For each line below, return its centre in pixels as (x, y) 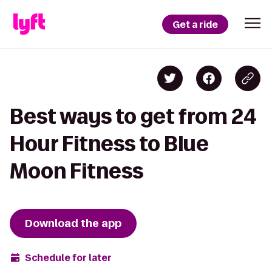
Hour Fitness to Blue (109, 144)
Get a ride (195, 24)
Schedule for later (68, 257)
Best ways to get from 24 (133, 116)
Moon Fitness (76, 171)
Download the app (73, 223)
